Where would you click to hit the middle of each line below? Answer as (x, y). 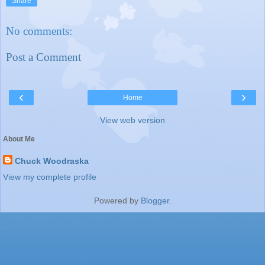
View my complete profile (50, 177)
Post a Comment (43, 57)
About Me (19, 139)
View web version (132, 120)
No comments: (39, 31)
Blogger (155, 201)
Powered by (117, 201)
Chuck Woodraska (52, 161)
